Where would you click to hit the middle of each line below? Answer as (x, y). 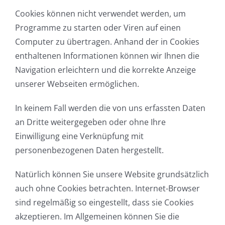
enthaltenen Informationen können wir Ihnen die (107, 56)
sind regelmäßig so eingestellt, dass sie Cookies (104, 203)
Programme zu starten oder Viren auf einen (98, 28)
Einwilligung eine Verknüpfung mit (79, 136)
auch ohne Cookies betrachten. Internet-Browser (107, 189)
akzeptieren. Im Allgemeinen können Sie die (97, 217)
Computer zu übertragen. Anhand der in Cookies (107, 42)
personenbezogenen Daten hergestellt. (89, 150)
